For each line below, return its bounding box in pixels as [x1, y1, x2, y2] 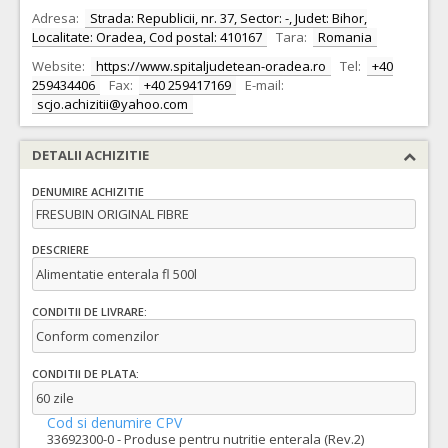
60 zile [36, 389, 74, 407]
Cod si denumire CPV [47, 413, 182, 432]
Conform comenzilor [36, 327, 159, 345]
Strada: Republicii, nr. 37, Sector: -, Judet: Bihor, [90, 9, 367, 27]
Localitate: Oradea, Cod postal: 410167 [32, 28, 262, 46]
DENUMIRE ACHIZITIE [32, 184, 144, 200]
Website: [32, 57, 85, 75]
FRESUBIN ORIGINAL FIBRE [36, 205, 189, 223]
